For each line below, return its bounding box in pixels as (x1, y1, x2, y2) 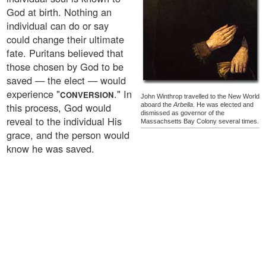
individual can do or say (7, 18, 109, 33)
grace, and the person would (7, 128, 129, 142)
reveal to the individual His (7, 114, 122, 129)
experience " (7, 87, 60, 102)
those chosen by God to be (7, 59, 123, 74)
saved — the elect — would (7, 73, 126, 88)
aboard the (141, 101, 173, 109)
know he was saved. (7, 141, 94, 156)
